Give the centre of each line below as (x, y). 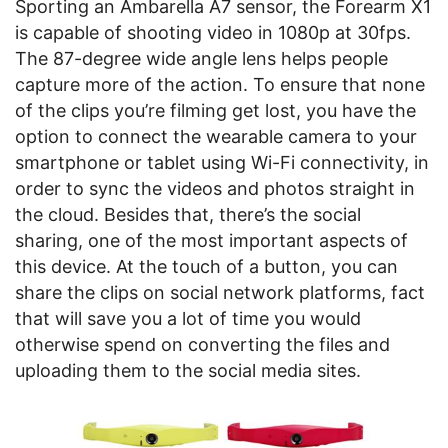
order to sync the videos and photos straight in (215, 188)
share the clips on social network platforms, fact (220, 292)
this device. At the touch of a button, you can (206, 266)
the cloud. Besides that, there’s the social (188, 214)
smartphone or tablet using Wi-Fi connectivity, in (222, 162)
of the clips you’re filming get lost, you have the (215, 110)
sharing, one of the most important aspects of (211, 240)
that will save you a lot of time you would (188, 318)
